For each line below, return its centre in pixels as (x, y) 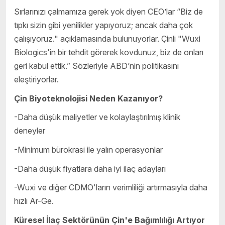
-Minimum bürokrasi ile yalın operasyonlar (88, 150)
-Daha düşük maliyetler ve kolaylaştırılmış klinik (97, 117)
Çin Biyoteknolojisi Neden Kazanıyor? (89, 98)
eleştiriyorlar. (36, 80)
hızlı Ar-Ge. (34, 201)
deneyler (30, 131)
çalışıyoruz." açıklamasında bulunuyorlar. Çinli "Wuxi (107, 39)
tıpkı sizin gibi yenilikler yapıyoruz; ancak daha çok (103, 25)
